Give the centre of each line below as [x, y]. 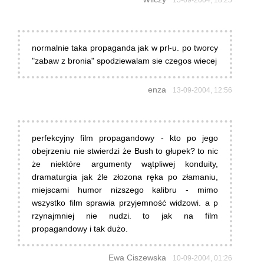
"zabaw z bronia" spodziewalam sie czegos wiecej [124, 61]
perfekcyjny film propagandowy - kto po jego [125, 138]
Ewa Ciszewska [137, 258]
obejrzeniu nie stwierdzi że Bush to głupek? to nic [125, 151]
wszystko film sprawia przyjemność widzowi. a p [125, 203]
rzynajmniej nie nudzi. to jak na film [125, 216]
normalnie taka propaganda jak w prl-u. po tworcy [125, 48]
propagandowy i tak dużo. [80, 229]
